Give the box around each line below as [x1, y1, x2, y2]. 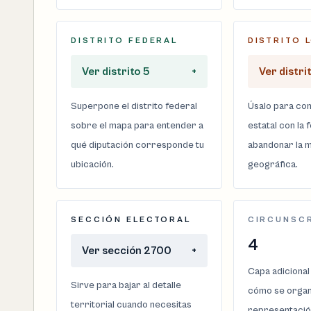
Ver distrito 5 [82, 65, 150, 78]
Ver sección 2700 [82, 244, 171, 257]
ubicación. [71, 158, 114, 170]
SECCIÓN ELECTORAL [71, 215, 191, 224]
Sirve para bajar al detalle [71, 279, 181, 291]
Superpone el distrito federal [71, 100, 197, 112]
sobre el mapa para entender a [71, 119, 203, 131]
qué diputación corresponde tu [71, 139, 204, 151]
